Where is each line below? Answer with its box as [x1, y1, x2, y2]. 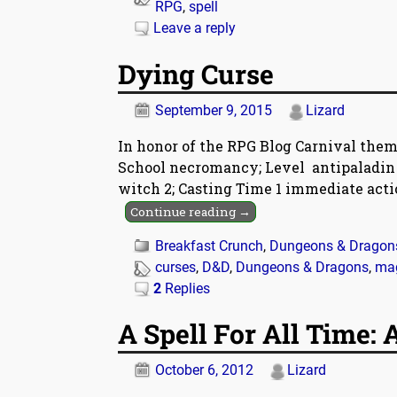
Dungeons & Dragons [236, 258, 369, 276]
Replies [161, 279, 210, 297]
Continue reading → [130, 203, 252, 220]
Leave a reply [153, 19, 236, 37]
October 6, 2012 [155, 362, 253, 379]
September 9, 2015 [155, 101, 272, 119]
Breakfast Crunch [155, 237, 263, 254]
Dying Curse [118, 56, 274, 91]
